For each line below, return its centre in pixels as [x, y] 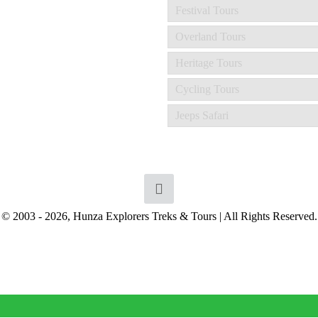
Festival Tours [207, 10]
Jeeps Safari [202, 115]
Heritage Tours [209, 63]
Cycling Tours [207, 89]
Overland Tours [210, 37]
